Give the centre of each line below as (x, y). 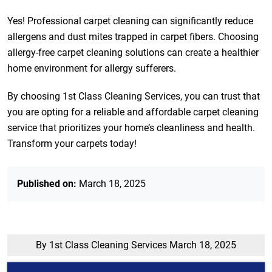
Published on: (47, 184)
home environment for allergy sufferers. (92, 68)
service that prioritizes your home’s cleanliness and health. (131, 128)
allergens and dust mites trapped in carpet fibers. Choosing (133, 37)
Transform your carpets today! (72, 144)
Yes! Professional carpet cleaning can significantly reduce (130, 21)
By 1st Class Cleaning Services (103, 245)
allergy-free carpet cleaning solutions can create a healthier (133, 53)
